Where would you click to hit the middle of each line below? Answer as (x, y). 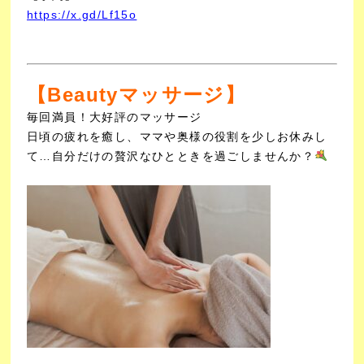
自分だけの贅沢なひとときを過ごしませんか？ (184, 156)
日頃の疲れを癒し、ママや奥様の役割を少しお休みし (178, 136)
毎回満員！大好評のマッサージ (115, 117)
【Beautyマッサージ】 (136, 95)
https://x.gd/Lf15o (82, 14)
